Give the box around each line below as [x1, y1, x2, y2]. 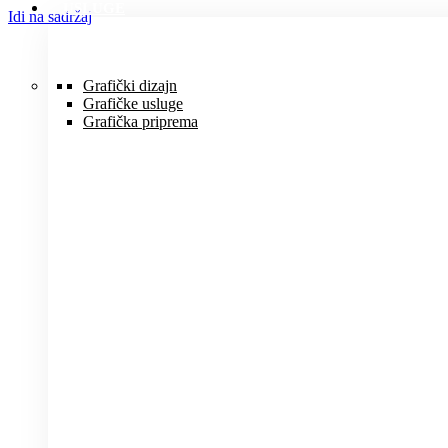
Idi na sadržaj [8, 8, 92, 25]
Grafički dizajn [83, 77, 177, 94]
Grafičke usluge [83, 95, 183, 112]
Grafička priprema [83, 113, 198, 130]
